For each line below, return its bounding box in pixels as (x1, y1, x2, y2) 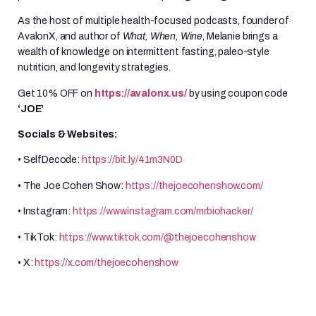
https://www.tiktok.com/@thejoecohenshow (59, 231, 256, 243)
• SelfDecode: (18, 154, 82, 166)
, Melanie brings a (202, 31, 278, 42)
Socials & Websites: (18, 129, 118, 140)
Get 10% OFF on (18, 87, 95, 99)
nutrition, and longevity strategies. (18, 62, 173, 73)
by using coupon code (188, 87, 288, 99)
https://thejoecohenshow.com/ (125, 180, 263, 191)
